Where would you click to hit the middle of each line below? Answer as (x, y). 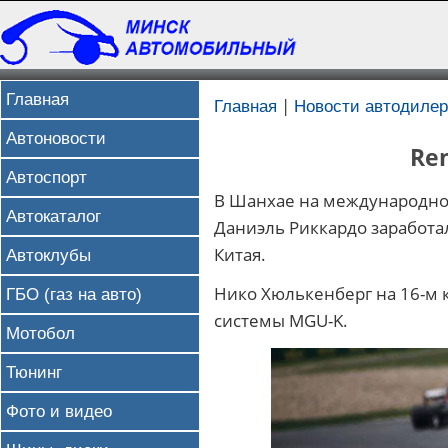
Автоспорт (46, 177)
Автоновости (56, 138)
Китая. (240, 255)
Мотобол (40, 333)
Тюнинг (34, 372)
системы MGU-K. (281, 321)
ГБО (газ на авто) (74, 294)
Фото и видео (59, 411)
